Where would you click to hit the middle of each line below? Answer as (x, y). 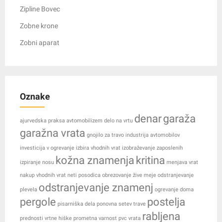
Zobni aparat (40, 43)
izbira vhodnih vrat (98, 148)
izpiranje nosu (37, 163)
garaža (179, 119)
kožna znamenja (95, 161)
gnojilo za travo (105, 135)
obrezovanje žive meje (129, 175)
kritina (150, 161)
